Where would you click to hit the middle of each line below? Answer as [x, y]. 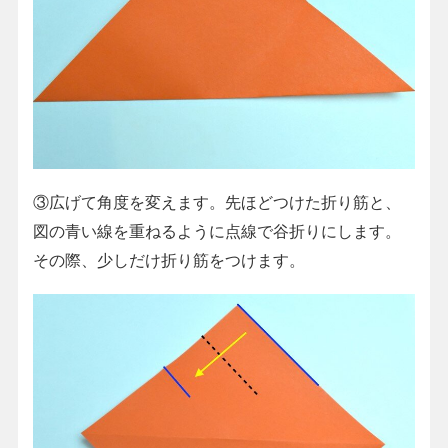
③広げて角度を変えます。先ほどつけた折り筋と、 [216, 201]
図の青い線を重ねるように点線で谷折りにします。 [216, 230]
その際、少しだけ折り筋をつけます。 [168, 259]
